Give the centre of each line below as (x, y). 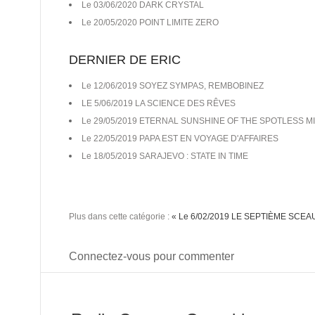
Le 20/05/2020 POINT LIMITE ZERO (150, 23)
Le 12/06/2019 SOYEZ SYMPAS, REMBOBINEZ (173, 86)
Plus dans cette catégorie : (120, 217)
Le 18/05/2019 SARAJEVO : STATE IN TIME (165, 156)
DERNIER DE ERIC (125, 60)
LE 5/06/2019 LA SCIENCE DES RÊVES (159, 104)
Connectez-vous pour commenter (152, 257)
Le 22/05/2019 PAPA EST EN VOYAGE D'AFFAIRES (180, 139)
